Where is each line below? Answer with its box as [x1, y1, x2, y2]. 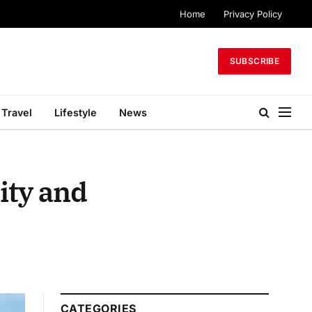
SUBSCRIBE [229, 56, 279, 66]
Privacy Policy [224, 8, 282, 19]
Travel [1, 106, 32, 118]
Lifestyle [54, 106, 97, 118]
